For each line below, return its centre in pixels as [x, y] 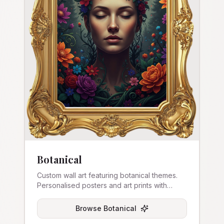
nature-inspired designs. [77, 195]
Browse [89, 208]
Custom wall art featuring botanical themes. [107, 175]
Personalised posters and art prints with [102, 185]
